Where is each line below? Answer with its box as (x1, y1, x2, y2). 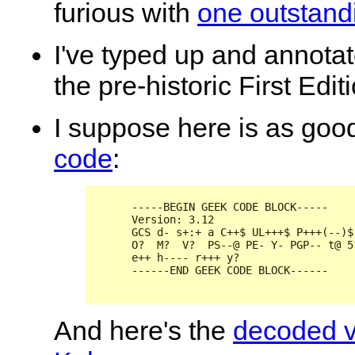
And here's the (54, 315, 233, 345)
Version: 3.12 (94, 212, 214, 226)
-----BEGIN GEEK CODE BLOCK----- (94, 200, 328, 213)
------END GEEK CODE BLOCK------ (94, 263, 328, 277)
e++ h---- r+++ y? (94, 250, 239, 264)
